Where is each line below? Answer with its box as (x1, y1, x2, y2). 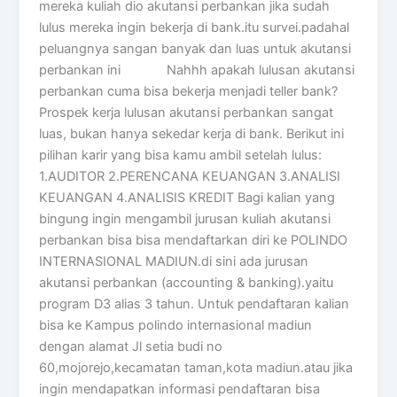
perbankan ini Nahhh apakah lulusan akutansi (39, 62, 355, 79)
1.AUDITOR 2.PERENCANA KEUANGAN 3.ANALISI (39, 168, 341, 185)
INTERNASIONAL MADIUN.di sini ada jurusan (39, 253, 309, 270)
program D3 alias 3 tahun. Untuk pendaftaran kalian (39, 296, 350, 313)
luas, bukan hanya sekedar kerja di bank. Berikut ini (39, 126, 345, 143)
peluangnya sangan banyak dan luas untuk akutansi (39, 41, 352, 58)
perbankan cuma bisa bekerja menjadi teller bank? (39, 83, 339, 100)
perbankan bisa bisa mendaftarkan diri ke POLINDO (39, 232, 348, 249)
